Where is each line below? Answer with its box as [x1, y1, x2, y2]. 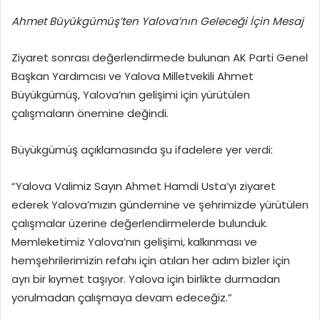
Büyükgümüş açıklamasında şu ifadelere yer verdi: [11, 142, 273, 158]
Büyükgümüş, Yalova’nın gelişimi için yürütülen [11, 87, 250, 103]
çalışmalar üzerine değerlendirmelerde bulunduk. [11, 216, 268, 231]
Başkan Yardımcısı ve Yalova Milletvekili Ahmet [11, 69, 254, 84]
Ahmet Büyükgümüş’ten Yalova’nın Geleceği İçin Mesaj [11, 14, 304, 29]
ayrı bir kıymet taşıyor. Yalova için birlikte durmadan [11, 271, 280, 287]
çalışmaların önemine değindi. [11, 106, 169, 121]
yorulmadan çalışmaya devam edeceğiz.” [11, 290, 232, 306]
